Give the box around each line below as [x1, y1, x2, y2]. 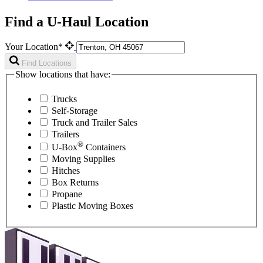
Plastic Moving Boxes [52, 201, 133, 211]
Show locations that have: [15, 69, 110, 80]
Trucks [52, 94, 77, 104]
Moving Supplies [52, 154, 115, 164]
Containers [83, 142, 126, 153]
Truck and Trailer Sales [52, 117, 137, 128]
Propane [52, 189, 82, 200]
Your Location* [5, 42, 65, 52]
